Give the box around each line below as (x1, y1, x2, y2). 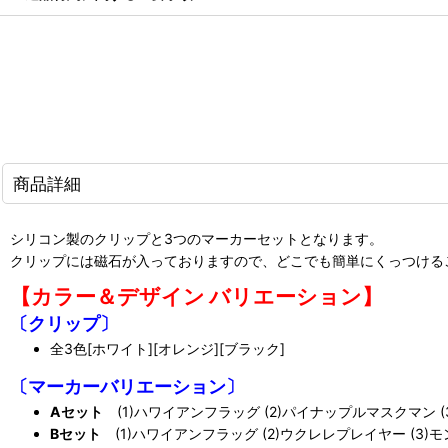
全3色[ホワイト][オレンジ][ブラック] (50, 340, 285, 358)
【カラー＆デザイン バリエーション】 (10, 284, 383, 310)
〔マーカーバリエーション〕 (10, 375, 244, 398)
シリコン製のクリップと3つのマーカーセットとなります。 (10, 230, 383, 248)
